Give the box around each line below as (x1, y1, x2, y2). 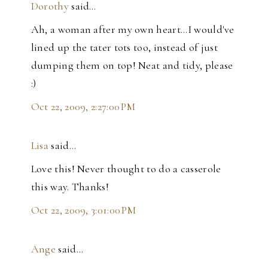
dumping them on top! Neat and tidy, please (31, 59, 233, 72)
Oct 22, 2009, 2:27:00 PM (31, 100, 136, 114)
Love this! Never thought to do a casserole (31, 162, 221, 176)
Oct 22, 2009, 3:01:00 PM (31, 203, 136, 217)
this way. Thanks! (31, 180, 109, 194)
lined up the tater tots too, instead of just (31, 41, 218, 54)
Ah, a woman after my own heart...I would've (31, 23, 234, 36)
